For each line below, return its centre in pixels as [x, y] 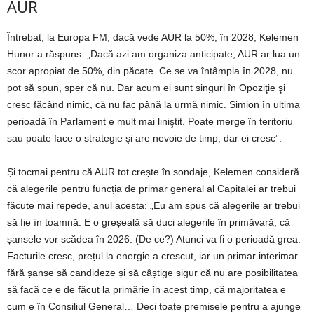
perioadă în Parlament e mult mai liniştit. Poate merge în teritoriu [150, 122]
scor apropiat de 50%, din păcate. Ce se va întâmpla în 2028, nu [150, 71]
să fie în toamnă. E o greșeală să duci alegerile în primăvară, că [149, 223]
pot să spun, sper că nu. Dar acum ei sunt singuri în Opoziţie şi [146, 88]
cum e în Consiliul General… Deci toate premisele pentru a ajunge [154, 307]
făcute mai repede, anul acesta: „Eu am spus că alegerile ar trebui [153, 206]
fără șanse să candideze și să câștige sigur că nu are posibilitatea [152, 273]
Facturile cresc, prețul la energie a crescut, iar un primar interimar [152, 256]
